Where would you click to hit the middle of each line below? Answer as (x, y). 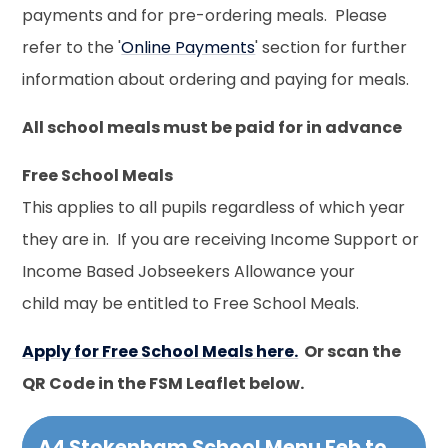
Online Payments (188, 47)
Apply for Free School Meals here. (160, 351)
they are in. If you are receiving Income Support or (221, 239)
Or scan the (350, 351)
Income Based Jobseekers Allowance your (189, 271)
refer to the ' (72, 47)
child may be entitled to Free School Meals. (191, 303)
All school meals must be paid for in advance (212, 127)
